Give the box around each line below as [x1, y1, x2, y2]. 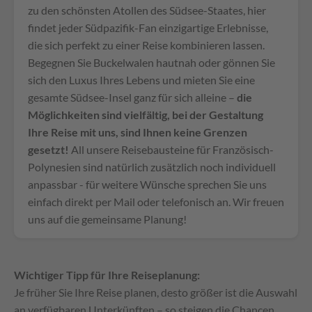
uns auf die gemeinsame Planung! [28, 212, 187, 226]
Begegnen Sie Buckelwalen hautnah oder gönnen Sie [28, 55, 275, 69]
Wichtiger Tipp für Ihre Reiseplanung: [14, 267, 200, 281]
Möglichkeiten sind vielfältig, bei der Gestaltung [28, 107, 263, 121]
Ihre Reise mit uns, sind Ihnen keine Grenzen [28, 125, 247, 139]
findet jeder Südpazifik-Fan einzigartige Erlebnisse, [28, 20, 268, 34]
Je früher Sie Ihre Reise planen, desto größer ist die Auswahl [14, 285, 297, 299]
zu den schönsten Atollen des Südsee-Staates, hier [28, 3, 266, 17]
